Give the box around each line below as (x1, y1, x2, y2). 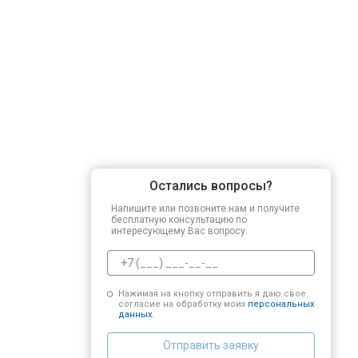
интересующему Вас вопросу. (111, 225, 248, 237)
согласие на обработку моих (117, 298, 248, 309)
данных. (117, 308, 154, 320)
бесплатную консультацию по (111, 213, 247, 225)
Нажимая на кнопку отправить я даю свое (117, 288, 306, 299)
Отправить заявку (163, 339, 259, 352)
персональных (247, 298, 314, 309)
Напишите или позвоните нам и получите (111, 202, 300, 214)
